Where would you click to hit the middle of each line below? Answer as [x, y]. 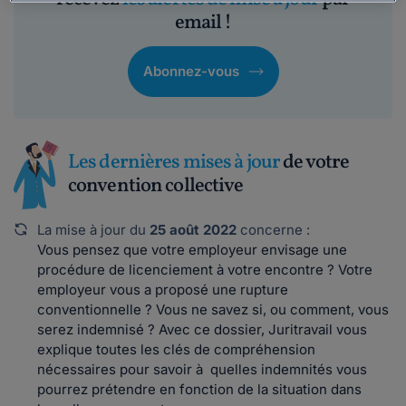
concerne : [273, 230]
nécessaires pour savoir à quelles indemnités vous [202, 369]
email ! [203, 23]
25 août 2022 [193, 230]
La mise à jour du [93, 230]
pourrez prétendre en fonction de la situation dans [199, 389]
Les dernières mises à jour [176, 163]
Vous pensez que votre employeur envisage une [192, 250]
